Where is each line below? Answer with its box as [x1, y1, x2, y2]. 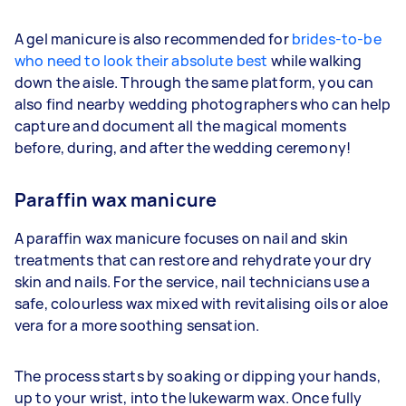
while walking [267, 50, 362, 71]
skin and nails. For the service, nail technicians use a [14, 271, 371, 292]
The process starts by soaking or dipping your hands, [14, 365, 381, 386]
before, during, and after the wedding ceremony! [14, 137, 352, 158]
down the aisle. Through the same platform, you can [14, 72, 374, 92]
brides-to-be [291, 28, 382, 49]
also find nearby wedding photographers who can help [14, 93, 391, 114]
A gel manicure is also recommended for [14, 28, 292, 49]
